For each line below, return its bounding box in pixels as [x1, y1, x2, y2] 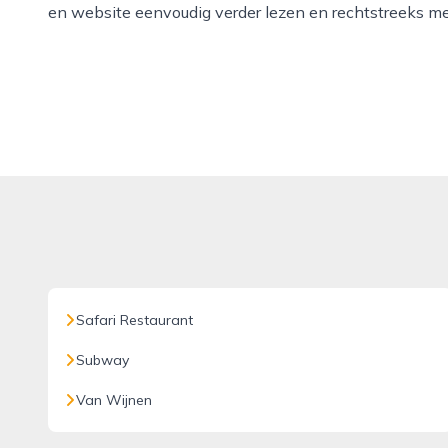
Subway [76, 351, 129, 369]
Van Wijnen [76, 391, 152, 409]
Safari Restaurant [76, 311, 193, 329]
